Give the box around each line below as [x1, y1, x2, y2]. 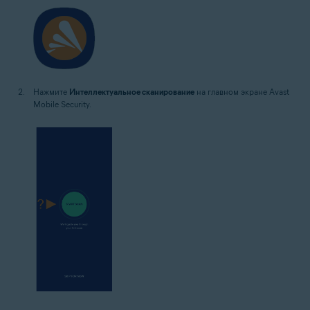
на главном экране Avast [194, 86, 289, 97]
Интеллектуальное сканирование [69, 86, 194, 97]
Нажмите [33, 86, 69, 97]
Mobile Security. [33, 99, 91, 109]
